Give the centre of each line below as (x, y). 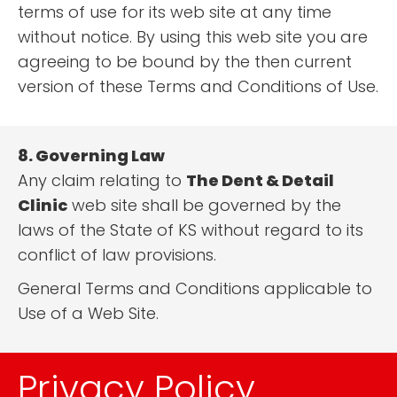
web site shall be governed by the (204, 206)
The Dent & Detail (260, 181)
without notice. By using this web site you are (193, 37)
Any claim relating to (102, 181)
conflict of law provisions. (117, 255)
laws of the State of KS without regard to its (191, 230)
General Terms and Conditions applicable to (195, 289)
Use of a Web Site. (88, 314)
